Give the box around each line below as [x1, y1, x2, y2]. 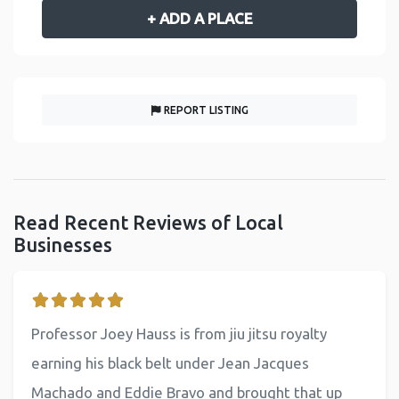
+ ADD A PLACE [146, 9, 253, 27]
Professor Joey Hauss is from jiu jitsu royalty [31, 325, 327, 343]
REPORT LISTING [163, 103, 248, 116]
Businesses [13, 234, 112, 256]
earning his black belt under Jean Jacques [31, 354, 309, 372]
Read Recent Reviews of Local [13, 212, 283, 234]
